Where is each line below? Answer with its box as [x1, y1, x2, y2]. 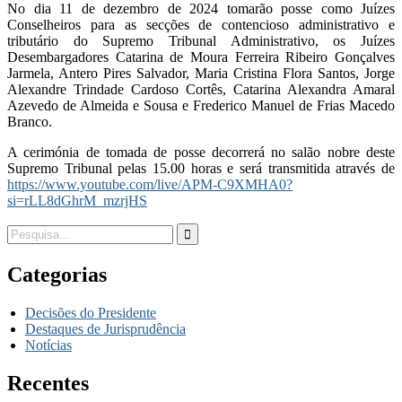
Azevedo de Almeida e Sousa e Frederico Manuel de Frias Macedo [7, 97, 395, 113]
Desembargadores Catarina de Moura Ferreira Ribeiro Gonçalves [7, 48, 395, 65]
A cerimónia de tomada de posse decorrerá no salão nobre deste [7, 144, 395, 160]
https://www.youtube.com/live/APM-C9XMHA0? [7, 176, 293, 192]
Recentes [7, 371, 89, 395]
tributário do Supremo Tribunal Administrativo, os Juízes [7, 32, 395, 48]
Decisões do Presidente [25, 304, 156, 320]
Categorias [7, 262, 107, 286]
